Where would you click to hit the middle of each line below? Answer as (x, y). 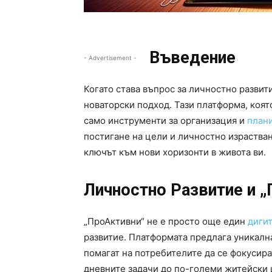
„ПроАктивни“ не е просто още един (166, 222)
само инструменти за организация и (165, 121)
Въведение (192, 58)
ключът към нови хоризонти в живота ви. (175, 152)
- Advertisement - (110, 58)
